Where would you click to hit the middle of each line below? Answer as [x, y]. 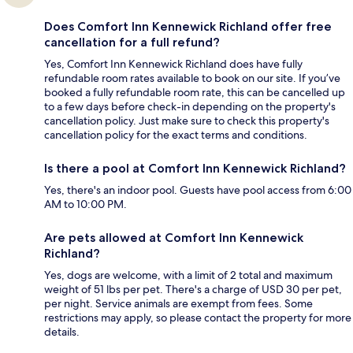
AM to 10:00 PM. [85, 204]
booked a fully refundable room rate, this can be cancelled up [195, 93]
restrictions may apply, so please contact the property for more [198, 318]
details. [62, 332]
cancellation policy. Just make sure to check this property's [187, 121]
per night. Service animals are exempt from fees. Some [178, 304]
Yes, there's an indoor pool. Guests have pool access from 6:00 [198, 190]
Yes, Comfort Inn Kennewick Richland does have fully [173, 64]
